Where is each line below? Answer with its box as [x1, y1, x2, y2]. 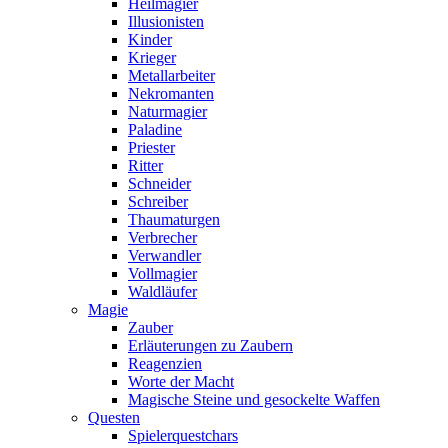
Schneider [128, 175, 191, 192]
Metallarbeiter [128, 67, 215, 84]
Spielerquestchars [128, 427, 238, 444]
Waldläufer [128, 283, 197, 300]
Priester [128, 139, 175, 156]
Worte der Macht [128, 373, 234, 390]
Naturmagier [128, 103, 207, 120]
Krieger [128, 49, 176, 66]
